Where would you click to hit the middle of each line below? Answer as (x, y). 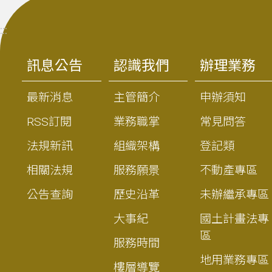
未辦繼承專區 (235, 194)
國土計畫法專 (235, 219)
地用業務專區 (235, 260)
